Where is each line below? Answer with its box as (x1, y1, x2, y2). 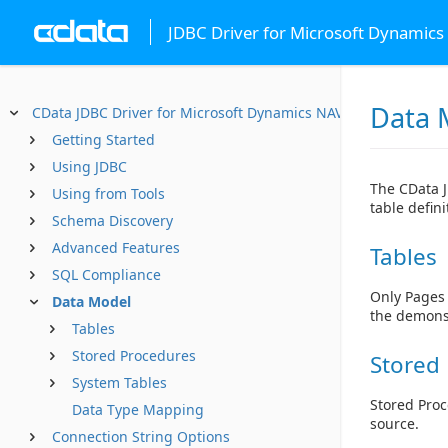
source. (370, 413, 419, 433)
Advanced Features (52, 238, 180, 257)
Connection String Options (52, 427, 230, 446)
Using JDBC (52, 157, 127, 176)
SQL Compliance (52, 265, 161, 284)
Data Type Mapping (72, 400, 204, 419)
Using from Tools (52, 184, 165, 203)
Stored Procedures (72, 346, 196, 365)
